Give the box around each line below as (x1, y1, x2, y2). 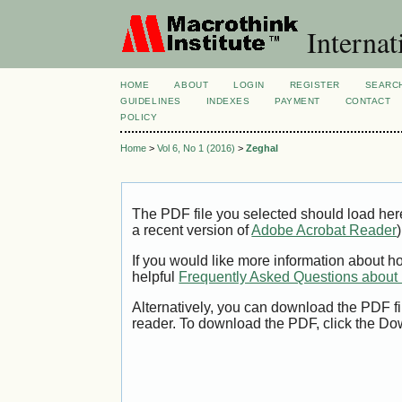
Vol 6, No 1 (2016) (157, 143, 236, 154)
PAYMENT (275, 96, 320, 106)
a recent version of (132, 223, 252, 239)
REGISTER (289, 80, 340, 90)
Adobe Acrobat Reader (251, 223, 398, 239)
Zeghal (246, 143, 279, 154)
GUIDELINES (120, 96, 181, 106)
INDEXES (205, 96, 250, 106)
